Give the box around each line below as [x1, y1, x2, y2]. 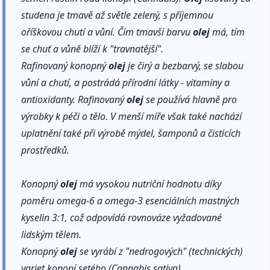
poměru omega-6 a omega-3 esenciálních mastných [21, 193, 240, 207]
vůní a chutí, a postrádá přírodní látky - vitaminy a [21, 75, 230, 89]
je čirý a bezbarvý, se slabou [125, 58, 244, 72]
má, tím [210, 25, 245, 39]
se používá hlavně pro [143, 92, 237, 106]
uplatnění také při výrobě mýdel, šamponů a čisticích [21, 126, 241, 140]
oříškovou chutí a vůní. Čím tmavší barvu [21, 25, 193, 39]
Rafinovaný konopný [21, 58, 109, 72]
